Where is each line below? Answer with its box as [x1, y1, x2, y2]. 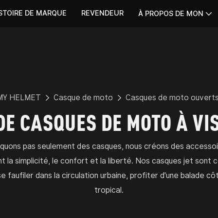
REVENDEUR [81, 9, 124, 17]
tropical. [94, 185, 124, 195]
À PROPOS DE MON [138, 9, 203, 18]
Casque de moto [54, 93, 113, 102]
